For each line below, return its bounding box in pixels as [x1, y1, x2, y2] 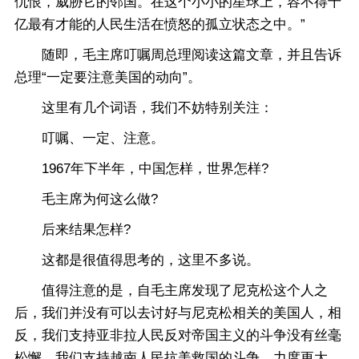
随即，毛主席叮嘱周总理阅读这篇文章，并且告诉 [14, 47, 341, 63]
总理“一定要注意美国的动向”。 [14, 70, 201, 85]
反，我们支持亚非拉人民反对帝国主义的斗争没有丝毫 [14, 328, 341, 343]
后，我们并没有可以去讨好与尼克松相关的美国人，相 [14, 305, 341, 321]
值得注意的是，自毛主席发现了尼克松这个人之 [14, 283, 328, 298]
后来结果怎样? [14, 222, 131, 237]
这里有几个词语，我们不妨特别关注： [14, 100, 273, 115]
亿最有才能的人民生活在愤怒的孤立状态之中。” [14, 17, 305, 32]
